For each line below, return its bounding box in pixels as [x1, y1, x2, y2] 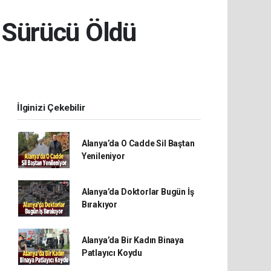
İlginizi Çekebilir [17, 102, 85, 113]
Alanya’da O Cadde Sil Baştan [81, 139, 195, 148]
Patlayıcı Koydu [81, 248, 142, 258]
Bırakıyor [81, 200, 118, 209]
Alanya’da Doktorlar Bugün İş [81, 187, 194, 197]
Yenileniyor [81, 151, 125, 161]
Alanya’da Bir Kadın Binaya [81, 235, 184, 245]
